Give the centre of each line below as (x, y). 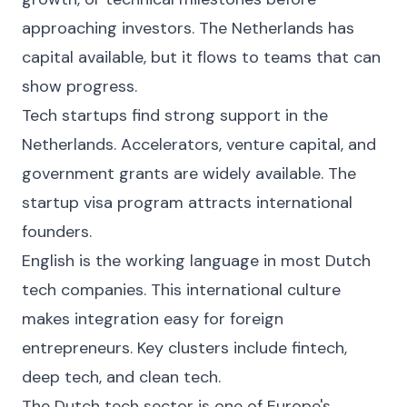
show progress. (79, 86)
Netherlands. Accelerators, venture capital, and (199, 144)
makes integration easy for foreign (153, 319)
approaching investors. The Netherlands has (188, 28)
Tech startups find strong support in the (175, 115)
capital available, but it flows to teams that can (201, 57)
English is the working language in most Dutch (196, 261)
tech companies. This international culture (181, 290)
